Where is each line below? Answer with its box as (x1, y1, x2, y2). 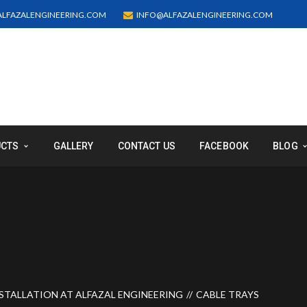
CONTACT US (117, 140, 176, 151)
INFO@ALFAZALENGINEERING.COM (136, 9, 273, 20)
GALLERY (53, 140, 94, 151)
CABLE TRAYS (196, 288, 259, 300)
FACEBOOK (199, 140, 249, 151)
